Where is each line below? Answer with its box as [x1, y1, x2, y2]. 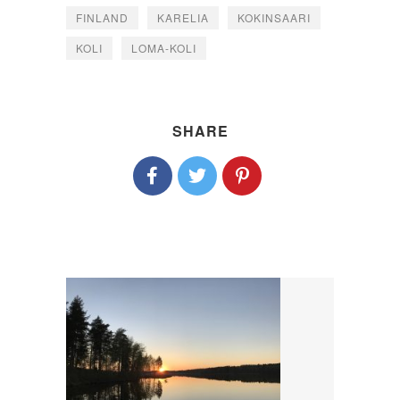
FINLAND [76, 10, 129, 25]
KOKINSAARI [237, 10, 311, 25]
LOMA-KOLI [131, 40, 196, 55]
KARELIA [157, 10, 209, 25]
